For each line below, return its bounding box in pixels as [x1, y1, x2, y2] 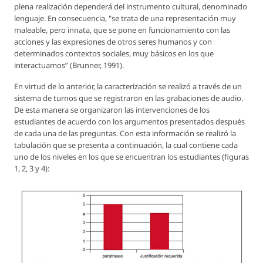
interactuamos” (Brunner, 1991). [14, 60, 124, 71]
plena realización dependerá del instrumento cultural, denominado [14, 1, 247, 12]
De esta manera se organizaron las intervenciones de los [14, 104, 210, 116]
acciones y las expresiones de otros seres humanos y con [14, 36, 212, 48]
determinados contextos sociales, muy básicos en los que [14, 48, 214, 59]
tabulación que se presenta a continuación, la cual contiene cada [14, 140, 238, 151]
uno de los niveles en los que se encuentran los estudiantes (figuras [14, 151, 249, 163]
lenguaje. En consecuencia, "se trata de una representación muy [14, 13, 236, 24]
